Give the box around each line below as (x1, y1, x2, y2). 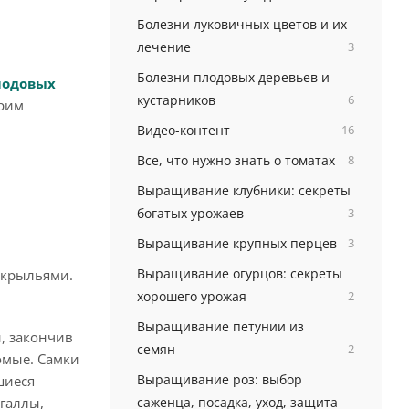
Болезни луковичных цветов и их (136, 16, 347, 33)
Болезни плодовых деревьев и (136, 68, 330, 86)
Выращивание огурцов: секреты (136, 265, 342, 282)
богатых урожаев (136, 204, 244, 222)
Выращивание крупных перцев (136, 235, 337, 252)
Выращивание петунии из (136, 318, 304, 335)
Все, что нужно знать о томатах (136, 152, 335, 169)
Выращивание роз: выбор (136, 371, 302, 388)
